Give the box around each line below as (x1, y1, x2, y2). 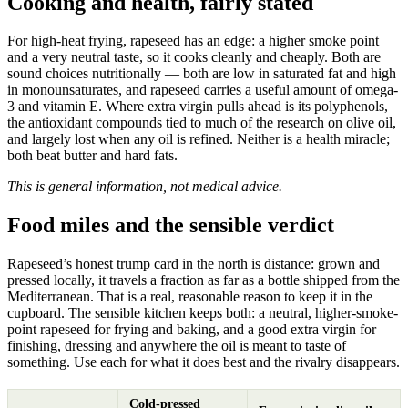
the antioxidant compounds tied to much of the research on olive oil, (7, 115, 396, 131)
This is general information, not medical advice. (7, 178, 282, 195)
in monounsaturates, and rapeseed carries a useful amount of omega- (7, 82, 398, 98)
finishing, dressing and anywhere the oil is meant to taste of (7, 338, 346, 354)
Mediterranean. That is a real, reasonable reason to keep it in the (7, 289, 372, 305)
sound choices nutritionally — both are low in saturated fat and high (7, 66, 396, 82)
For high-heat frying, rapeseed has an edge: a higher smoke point (7, 33, 379, 49)
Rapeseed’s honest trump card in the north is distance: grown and (7, 256, 380, 272)
